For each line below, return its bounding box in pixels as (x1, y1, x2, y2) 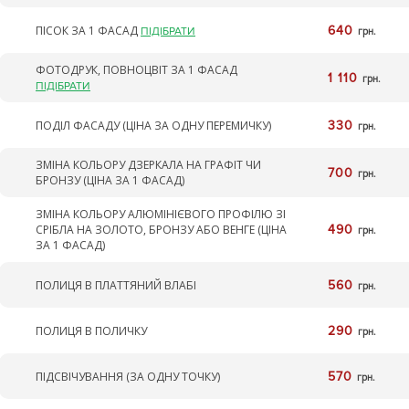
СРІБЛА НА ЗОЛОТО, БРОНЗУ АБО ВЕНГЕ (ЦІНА (36, 222, 287, 237)
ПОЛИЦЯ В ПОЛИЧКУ (36, 322, 147, 339)
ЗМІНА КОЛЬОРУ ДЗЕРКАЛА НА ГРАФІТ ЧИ (36, 157, 261, 173)
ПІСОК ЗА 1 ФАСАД (36, 22, 141, 38)
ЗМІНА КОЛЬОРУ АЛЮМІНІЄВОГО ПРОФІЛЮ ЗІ (36, 206, 286, 222)
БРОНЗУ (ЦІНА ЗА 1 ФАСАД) (36, 173, 184, 188)
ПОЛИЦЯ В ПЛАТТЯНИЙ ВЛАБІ (36, 277, 196, 293)
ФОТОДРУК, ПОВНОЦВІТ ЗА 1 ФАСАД (36, 62, 237, 78)
